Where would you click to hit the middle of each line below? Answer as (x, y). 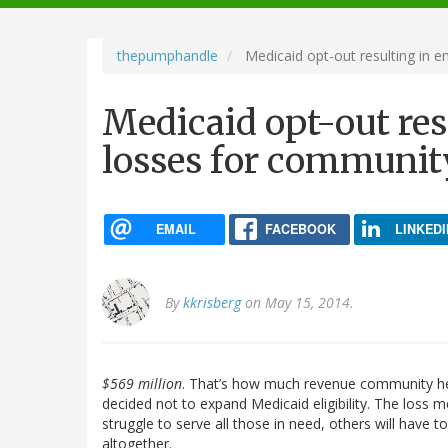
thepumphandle (167, 55)
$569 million (142, 384)
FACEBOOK (300, 228)
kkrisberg (212, 303)
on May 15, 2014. (297, 303)
